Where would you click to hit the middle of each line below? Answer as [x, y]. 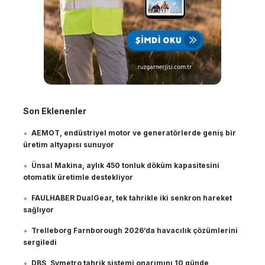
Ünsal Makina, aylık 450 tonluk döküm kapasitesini [126, 166]
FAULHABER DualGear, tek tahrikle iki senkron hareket [132, 198]
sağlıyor [38, 210]
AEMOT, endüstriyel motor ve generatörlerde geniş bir [134, 133]
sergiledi [40, 243]
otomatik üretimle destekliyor [78, 177]
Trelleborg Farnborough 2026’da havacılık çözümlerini [135, 231]
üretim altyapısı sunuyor [69, 145]
